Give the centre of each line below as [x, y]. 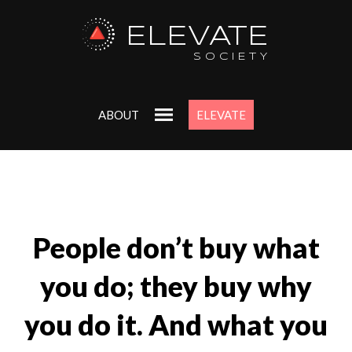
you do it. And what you [176, 325]
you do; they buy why [176, 287]
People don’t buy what [176, 248]
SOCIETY [233, 57]
